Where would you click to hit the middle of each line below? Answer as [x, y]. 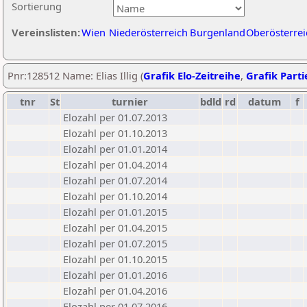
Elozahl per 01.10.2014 [115, 196]
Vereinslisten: [46, 32]
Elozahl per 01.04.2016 [115, 291]
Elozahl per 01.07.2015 [115, 243]
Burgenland [218, 32]
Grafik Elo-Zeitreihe [192, 75]
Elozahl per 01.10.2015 [115, 259]
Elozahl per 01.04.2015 [115, 228]
